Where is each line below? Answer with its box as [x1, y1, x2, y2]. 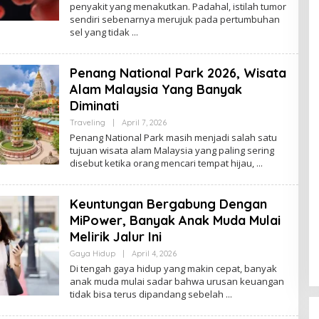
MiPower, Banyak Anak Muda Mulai [69, 211, 281, 229]
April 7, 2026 [121, 117, 167, 127]
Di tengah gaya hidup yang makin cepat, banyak [69, 261, 277, 275]
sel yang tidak [69, 25, 132, 38]
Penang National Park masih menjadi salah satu [69, 130, 277, 144]
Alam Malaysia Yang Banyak [69, 80, 242, 98]
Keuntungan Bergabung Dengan [69, 195, 267, 212]
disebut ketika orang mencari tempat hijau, [69, 156, 256, 169]
